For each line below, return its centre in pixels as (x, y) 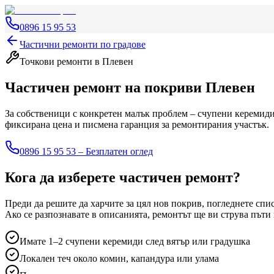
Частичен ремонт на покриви (105, 87)
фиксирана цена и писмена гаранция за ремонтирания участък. (137, 124)
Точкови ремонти (57, 61)
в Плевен (114, 61)
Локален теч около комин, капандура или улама (119, 258)
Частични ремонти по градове (83, 44)
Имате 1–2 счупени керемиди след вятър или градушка (135, 241)
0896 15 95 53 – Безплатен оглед (86, 151)
